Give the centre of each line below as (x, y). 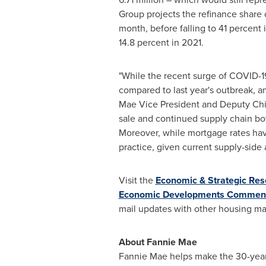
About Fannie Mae (158, 242)
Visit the (137, 180)
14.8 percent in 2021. (161, 42)
